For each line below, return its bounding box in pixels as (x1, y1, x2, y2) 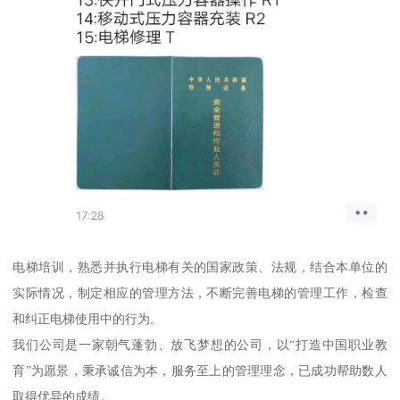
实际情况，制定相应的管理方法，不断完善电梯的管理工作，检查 (12, 285, 387, 300)
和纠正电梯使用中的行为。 (12, 311, 163, 326)
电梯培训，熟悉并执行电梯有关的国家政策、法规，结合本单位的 (12, 259, 387, 274)
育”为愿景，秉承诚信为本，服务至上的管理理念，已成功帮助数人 (12, 362, 387, 378)
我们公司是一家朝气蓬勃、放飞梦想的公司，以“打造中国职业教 (12, 337, 387, 352)
